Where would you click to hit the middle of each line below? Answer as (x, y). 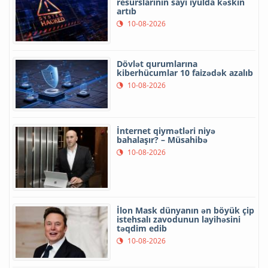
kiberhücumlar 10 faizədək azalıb (185, 72)
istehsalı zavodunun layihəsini (179, 219)
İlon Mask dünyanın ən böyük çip (185, 210)
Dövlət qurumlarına (157, 63)
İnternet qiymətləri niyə (166, 130)
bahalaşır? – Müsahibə (162, 139)
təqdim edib (142, 228)
